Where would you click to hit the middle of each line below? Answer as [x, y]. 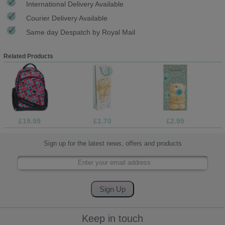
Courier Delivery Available [67, 18]
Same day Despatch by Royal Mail [81, 32]
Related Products [28, 56]
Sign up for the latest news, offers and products [113, 143]
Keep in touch [113, 218]
